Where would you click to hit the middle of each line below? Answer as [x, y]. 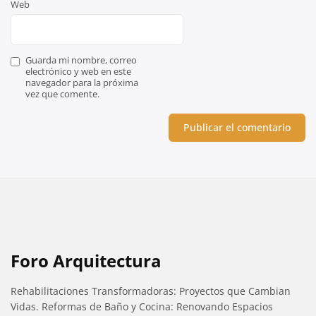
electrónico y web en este [78, 72]
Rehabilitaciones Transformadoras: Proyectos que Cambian [151, 291]
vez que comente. [62, 95]
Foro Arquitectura [86, 261]
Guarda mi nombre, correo [81, 61]
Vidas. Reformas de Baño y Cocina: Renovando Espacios [142, 307]
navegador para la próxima [81, 83]
